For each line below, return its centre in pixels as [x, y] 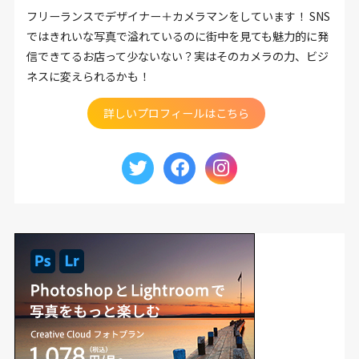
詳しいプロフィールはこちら [177, 113]
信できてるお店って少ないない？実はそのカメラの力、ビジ [177, 56]
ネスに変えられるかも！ [88, 77]
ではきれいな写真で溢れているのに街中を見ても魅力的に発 [177, 36]
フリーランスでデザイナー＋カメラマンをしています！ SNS [178, 16]
